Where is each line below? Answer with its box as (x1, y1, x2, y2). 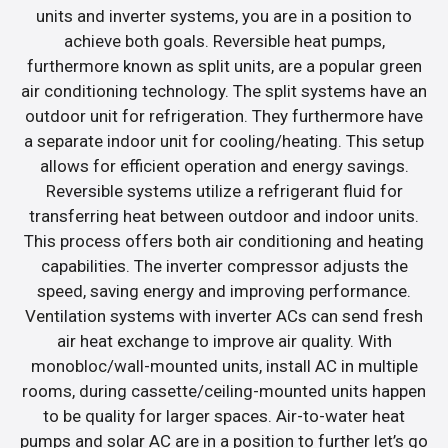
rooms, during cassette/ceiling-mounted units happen (22, 380, 426, 401)
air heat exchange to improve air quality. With (56, 330, 392, 351)
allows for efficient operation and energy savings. (39, 155, 409, 176)
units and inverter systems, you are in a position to (36, 5, 412, 26)
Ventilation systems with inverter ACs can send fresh (25, 305, 423, 326)
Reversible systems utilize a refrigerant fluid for (45, 180, 403, 201)
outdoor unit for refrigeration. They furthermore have (25, 105, 423, 126)
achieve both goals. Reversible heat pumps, (63, 30, 385, 51)
